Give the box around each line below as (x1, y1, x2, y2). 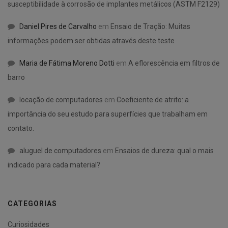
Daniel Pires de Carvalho (19, 22, 97, 31)
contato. (8, 124, 34, 133)
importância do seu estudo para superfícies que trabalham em (8, 110, 208, 119)
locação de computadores (19, 96, 103, 104)
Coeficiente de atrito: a (117, 96, 189, 104)
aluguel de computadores (19, 147, 101, 155)
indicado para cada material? (8, 161, 100, 169)
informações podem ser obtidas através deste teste (8, 37, 175, 45)
